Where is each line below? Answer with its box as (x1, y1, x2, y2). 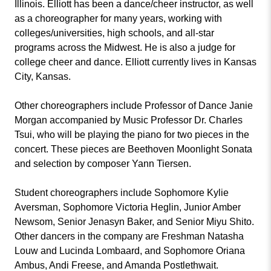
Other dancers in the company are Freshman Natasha (15, 231, 244, 241)
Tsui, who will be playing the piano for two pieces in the (15, 129, 249, 140)
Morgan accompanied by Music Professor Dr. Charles (15, 115, 243, 125)
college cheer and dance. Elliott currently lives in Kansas (15, 57, 256, 67)
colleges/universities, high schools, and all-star (15, 28, 214, 38)
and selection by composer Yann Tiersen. (15, 158, 191, 169)
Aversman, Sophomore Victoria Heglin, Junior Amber (15, 202, 241, 212)
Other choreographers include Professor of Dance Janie (15, 100, 253, 111)
